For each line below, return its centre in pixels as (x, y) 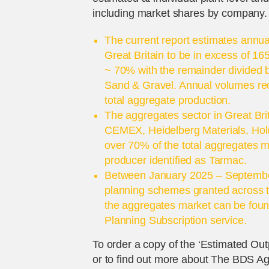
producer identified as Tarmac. (176, 161)
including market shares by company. (180, 14)
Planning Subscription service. (176, 221)
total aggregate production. (168, 101)
